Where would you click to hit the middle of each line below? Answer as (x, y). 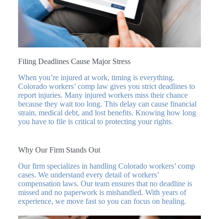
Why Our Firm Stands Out (59, 150)
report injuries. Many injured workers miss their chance (103, 95)
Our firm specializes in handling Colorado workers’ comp (106, 166)
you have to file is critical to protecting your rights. (95, 122)
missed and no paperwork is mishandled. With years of (102, 193)
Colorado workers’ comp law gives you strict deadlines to (106, 87)
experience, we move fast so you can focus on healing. (102, 201)
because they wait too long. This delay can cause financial (107, 104)
